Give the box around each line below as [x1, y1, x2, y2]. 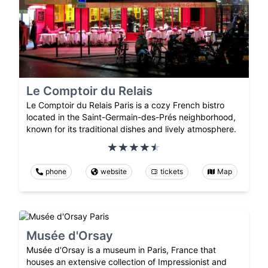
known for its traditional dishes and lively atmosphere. [26, 124, 236, 135]
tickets [160, 167, 184, 176]
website [100, 167, 127, 176]
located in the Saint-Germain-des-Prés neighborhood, [26, 112, 236, 123]
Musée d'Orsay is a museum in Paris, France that [26, 245, 216, 255]
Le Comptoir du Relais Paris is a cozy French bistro [26, 100, 224, 111]
